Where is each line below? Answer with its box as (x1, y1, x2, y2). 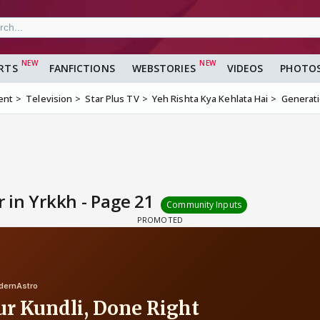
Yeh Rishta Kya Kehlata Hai (151, 92, 269, 106)
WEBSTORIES (131, 61, 196, 76)
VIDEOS (226, 61, 264, 76)
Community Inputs (166, 199, 241, 211)
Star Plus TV (85, 92, 139, 106)
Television (26, 92, 73, 106)
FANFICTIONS (49, 61, 115, 76)
